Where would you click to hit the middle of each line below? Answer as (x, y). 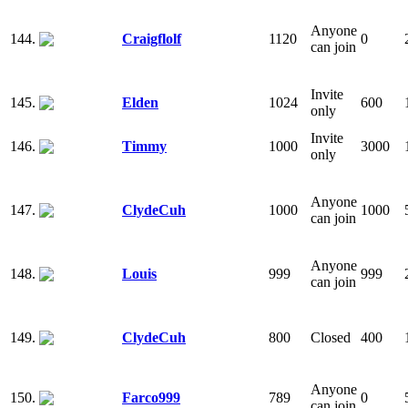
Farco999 (151, 397)
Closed (331, 337)
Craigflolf (152, 38)
